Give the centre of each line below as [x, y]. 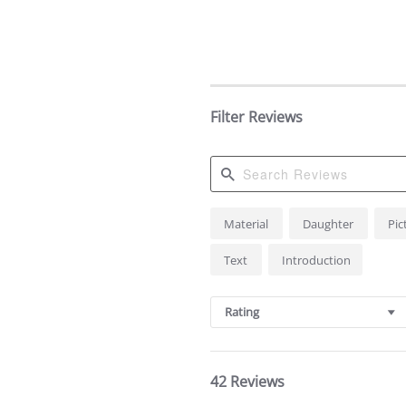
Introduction [316, 261]
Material [247, 224]
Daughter [329, 224]
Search [230, 217]
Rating [242, 312]
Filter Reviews [256, 117]
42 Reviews [247, 382]
